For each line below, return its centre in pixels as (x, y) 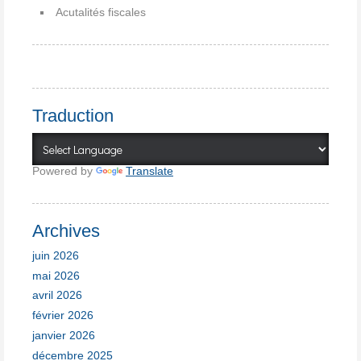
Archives (66, 231)
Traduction (73, 115)
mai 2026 (56, 275)
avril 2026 (57, 295)
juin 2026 (56, 255)
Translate (149, 171)
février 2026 (63, 315)
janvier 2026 (64, 335)
